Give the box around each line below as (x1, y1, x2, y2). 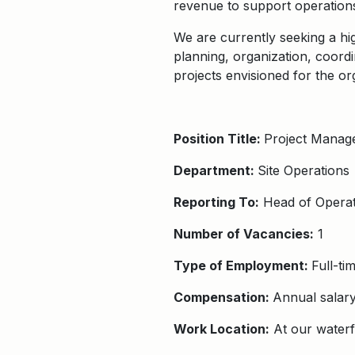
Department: (174, 162, 258, 178)
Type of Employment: (174, 258, 311, 273)
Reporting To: (174, 194, 259, 210)
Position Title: (174, 131, 264, 147)
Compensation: (174, 289, 273, 305)
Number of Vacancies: (174, 226, 314, 242)
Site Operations (258, 162, 349, 178)
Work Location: (174, 321, 269, 337)
